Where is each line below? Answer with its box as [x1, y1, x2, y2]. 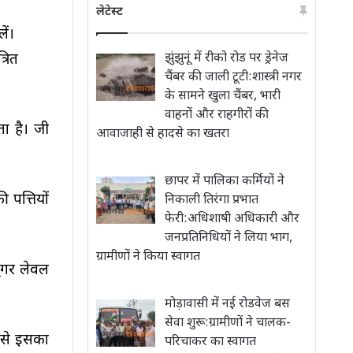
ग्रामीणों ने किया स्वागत [96, 249, 200, 266]
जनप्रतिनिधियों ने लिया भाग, [165, 230, 292, 247]
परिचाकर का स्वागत [165, 334, 256, 351]
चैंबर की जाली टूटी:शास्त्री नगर [165, 69, 302, 86]
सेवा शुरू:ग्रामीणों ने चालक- [165, 315, 291, 332]
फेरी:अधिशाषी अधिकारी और [165, 211, 299, 228]
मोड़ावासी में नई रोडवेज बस [165, 296, 290, 313]
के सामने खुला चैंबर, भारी [165, 88, 281, 105]
